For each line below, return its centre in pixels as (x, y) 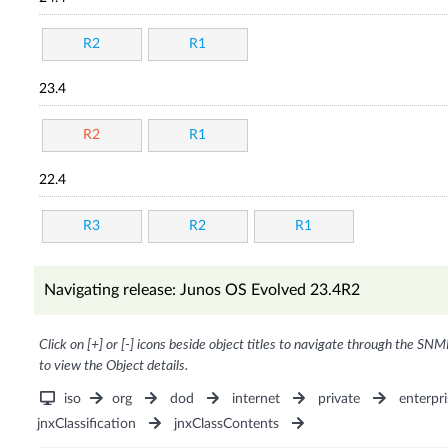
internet (256, 399)
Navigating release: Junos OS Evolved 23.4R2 (201, 290)
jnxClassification (86, 424)
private (339, 399)
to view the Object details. (113, 366)
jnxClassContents (226, 424)
